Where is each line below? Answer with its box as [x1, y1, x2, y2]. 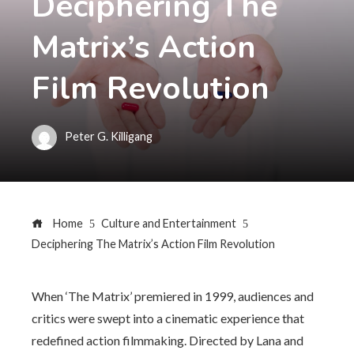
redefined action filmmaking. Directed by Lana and [32, 333, 303, 348]
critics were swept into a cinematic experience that [32, 311, 304, 326]
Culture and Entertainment [101, 217, 236, 230]
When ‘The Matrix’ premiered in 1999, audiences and [32, 288, 314, 303]
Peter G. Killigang [65, 129, 153, 143]
